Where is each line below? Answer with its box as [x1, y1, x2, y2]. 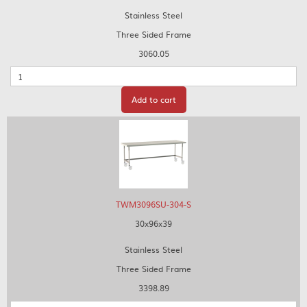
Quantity [10, 66, 45, 79]
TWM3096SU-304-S [116, 198, 191, 210]
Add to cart [131, 93, 176, 106]
